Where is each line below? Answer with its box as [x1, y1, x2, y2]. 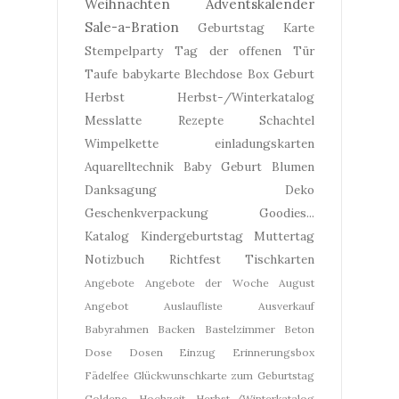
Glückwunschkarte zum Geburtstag [133, 369, 315, 382]
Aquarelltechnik [85, 159, 174, 175]
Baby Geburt [183, 159, 262, 175]
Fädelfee [85, 369, 129, 382]
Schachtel [259, 112, 314, 128]
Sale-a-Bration [85, 19, 179, 36]
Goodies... [259, 205, 314, 221]
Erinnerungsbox [232, 346, 315, 359]
